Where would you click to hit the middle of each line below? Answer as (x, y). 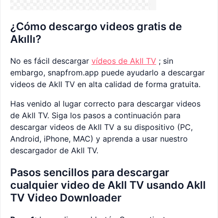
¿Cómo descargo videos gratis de (96, 27)
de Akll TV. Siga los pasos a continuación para (95, 116)
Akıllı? (26, 39)
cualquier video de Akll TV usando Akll (108, 185)
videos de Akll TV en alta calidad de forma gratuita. (105, 84)
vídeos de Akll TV (124, 61)
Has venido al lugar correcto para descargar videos (105, 104)
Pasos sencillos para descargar (90, 173)
